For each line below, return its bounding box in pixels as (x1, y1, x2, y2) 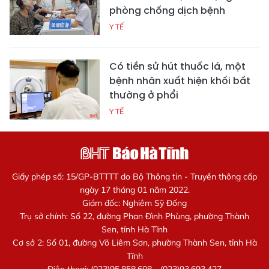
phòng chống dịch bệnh (109, 4, 225, 18)
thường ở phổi (109, 88, 178, 103)
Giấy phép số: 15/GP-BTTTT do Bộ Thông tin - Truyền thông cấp (12, 171, 257, 183)
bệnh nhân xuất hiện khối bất (109, 74, 250, 88)
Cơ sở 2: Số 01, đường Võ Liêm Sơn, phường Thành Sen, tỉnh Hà (12, 237, 257, 249)
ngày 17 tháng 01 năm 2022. (79, 184, 190, 196)
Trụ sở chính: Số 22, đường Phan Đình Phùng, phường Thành (20, 211, 249, 222)
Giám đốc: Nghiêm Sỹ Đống (82, 198, 187, 209)
